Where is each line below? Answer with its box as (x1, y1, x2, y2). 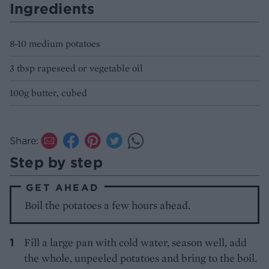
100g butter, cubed (10, 86, 87, 100)
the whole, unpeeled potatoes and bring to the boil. (24, 251, 257, 265)
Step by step (10, 153, 103, 172)
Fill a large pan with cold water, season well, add (24, 235, 247, 250)
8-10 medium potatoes (10, 37, 100, 50)
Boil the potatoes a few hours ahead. (25, 198, 191, 213)
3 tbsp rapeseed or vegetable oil (10, 62, 143, 75)
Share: (10, 134, 38, 147)
